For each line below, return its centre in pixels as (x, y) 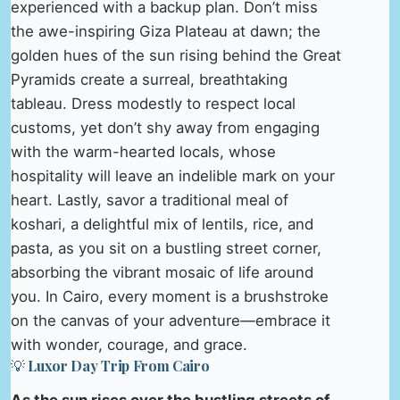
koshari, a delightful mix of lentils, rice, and (162, 225)
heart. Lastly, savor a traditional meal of (150, 200)
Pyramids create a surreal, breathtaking (149, 80)
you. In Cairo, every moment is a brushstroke (170, 297)
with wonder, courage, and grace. (129, 345)
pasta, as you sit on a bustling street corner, (166, 249)
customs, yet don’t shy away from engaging (165, 128)
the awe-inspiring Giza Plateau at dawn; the (166, 32)
